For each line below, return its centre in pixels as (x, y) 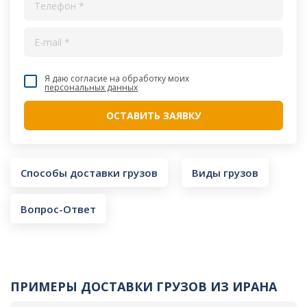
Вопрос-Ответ (58, 209)
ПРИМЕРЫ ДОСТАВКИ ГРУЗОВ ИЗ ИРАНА (144, 286)
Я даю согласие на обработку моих (117, 78)
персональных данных (91, 87)
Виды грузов (225, 172)
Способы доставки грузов (89, 172)
